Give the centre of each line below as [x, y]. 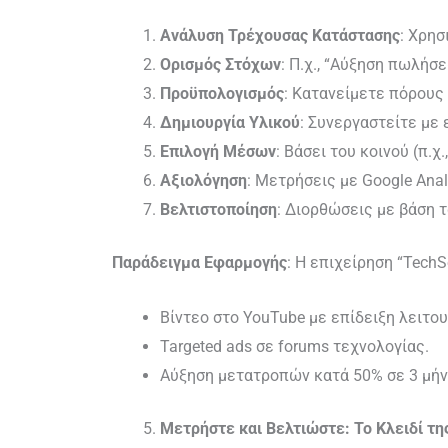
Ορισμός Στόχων [220, 64]
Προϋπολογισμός [222, 93]
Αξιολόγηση [203, 180]
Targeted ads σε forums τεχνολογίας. [294, 346]
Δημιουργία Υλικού [230, 122]
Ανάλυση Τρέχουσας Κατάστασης [280, 35]
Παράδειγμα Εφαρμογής [199, 262]
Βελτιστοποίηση [218, 209]
